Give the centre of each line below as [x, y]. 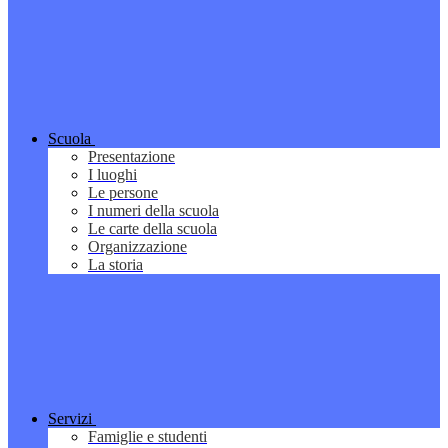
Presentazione [131, 157]
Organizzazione [137, 247]
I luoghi [112, 175]
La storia [115, 265]
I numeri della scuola [153, 211]
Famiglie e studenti [147, 437]
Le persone [123, 193]
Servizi [70, 419]
